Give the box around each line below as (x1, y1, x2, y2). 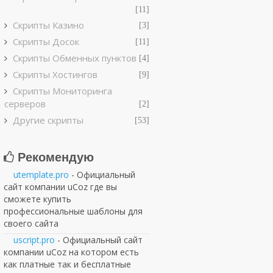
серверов (4, 97, 46, 110)
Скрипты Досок (13, 35, 79, 48)
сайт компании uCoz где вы (4, 181, 117, 193)
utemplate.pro (13, 169, 69, 180)
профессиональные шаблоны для (4, 205, 143, 217)
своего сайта (4, 218, 58, 229)
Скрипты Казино (13, 19, 84, 31)
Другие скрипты (13, 114, 83, 126)
